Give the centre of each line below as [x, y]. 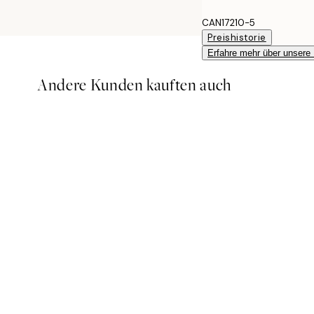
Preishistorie [237, 37]
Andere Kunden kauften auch [135, 85]
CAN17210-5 [228, 22]
